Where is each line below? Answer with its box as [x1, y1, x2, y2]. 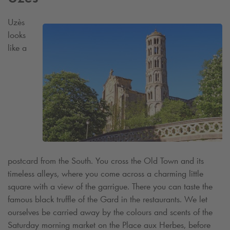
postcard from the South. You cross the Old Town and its [8, 155, 204, 167]
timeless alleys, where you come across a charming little [8, 168, 203, 180]
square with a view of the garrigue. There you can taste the [8, 181, 213, 193]
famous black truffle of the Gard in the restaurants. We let [8, 194, 207, 205]
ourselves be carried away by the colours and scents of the [8, 206, 213, 218]
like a [8, 42, 27, 54]
